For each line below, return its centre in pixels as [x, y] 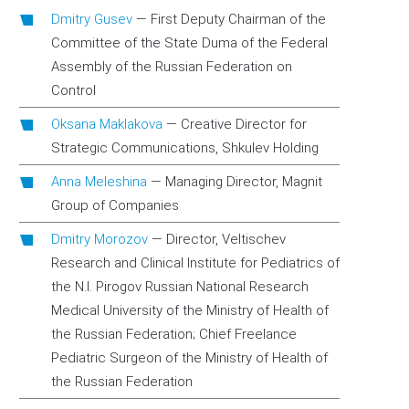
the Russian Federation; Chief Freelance [174, 334]
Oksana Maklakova [107, 124]
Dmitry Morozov [100, 239]
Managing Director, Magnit [244, 182]
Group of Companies [115, 205]
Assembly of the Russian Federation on [172, 67]
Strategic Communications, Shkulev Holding [185, 148]
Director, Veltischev [226, 239]
